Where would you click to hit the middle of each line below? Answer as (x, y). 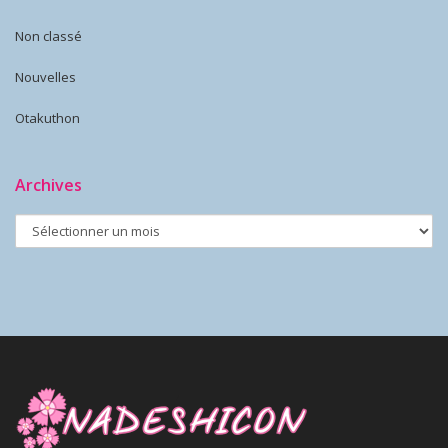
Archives (48, 185)
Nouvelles (45, 77)
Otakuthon (47, 118)
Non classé (48, 36)
